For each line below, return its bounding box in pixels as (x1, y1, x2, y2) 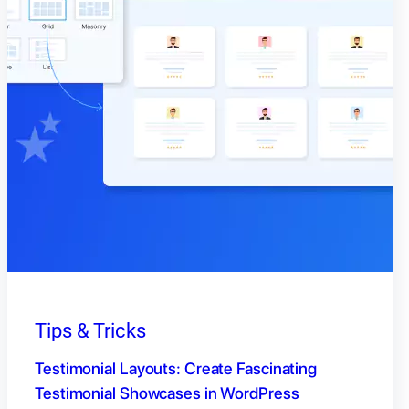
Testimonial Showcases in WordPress (35, 383, 299, 404)
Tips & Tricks (35, 320, 146, 343)
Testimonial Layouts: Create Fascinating (35, 359, 318, 379)
